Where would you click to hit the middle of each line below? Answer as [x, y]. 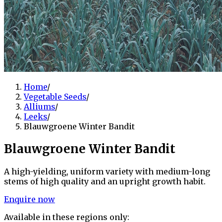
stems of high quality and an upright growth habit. [105, 181]
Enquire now [29, 199]
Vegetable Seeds [55, 96]
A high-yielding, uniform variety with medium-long [107, 171]
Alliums [39, 106]
